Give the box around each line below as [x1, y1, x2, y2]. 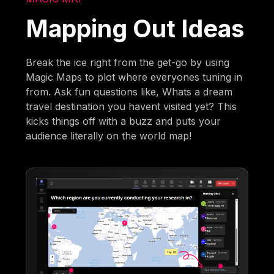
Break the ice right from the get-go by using [26, 56, 230, 68]
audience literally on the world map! [26, 129, 192, 142]
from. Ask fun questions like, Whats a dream [26, 85, 233, 98]
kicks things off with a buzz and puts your [26, 114, 221, 127]
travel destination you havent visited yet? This [26, 100, 237, 113]
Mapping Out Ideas [26, 13, 245, 43]
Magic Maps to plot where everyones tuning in [26, 70, 243, 83]
